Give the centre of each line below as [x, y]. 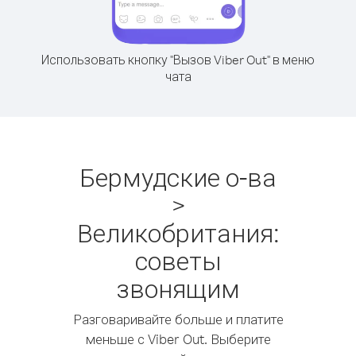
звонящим [178, 288]
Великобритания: [178, 232]
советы [178, 260]
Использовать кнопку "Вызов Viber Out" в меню [178, 60]
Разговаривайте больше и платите [178, 319]
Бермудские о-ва [178, 177]
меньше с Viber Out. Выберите [178, 339]
